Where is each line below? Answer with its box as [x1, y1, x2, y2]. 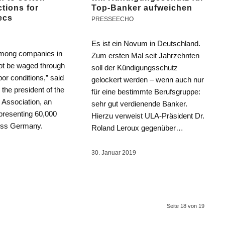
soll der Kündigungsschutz [91, 63, 178, 72]
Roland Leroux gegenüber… [91, 124, 184, 133]
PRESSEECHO [91, 16, 134, 23]
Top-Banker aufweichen [91, 4, 193, 13]
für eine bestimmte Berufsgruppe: [91, 87, 201, 96]
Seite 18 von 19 [167, 203, 204, 209]
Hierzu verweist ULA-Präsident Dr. [91, 111, 205, 121]
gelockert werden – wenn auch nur [91, 75, 204, 84]
